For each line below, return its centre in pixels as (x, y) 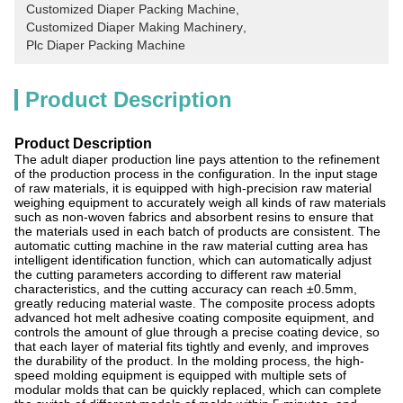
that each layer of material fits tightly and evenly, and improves (192, 346)
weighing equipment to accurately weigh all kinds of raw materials (200, 202)
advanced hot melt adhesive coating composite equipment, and (194, 318)
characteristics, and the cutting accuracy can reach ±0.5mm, (186, 289)
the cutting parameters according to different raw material (178, 274)
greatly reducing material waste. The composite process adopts (195, 303)
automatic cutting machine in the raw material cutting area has (191, 246)
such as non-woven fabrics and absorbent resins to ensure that (194, 217)
